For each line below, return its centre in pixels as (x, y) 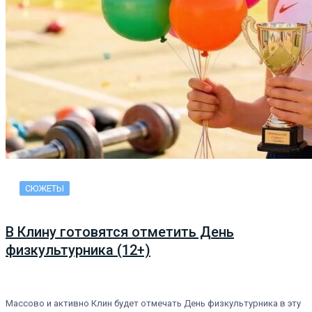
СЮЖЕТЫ (45, 189)
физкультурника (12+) (78, 250)
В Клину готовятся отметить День (120, 232)
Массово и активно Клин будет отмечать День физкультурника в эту (153, 304)
